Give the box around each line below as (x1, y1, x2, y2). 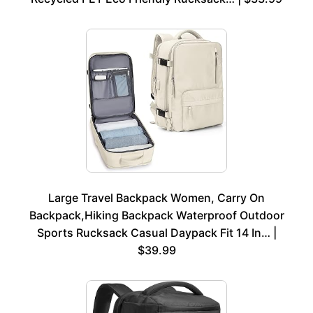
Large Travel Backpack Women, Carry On (48, 190, 265, 205)
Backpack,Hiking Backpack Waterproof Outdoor (29, 208, 284, 222)
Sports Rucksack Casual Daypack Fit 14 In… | (36, 225, 277, 240)
